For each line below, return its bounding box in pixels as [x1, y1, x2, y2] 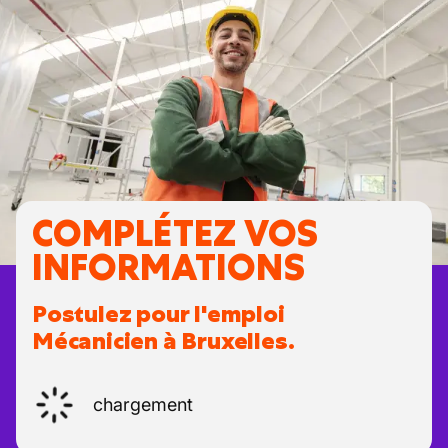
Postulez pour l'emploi [32, 298, 285, 330]
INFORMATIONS [32, 244, 305, 291]
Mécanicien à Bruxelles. [32, 325, 295, 357]
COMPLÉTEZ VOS [32, 210, 318, 257]
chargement [93, 394, 193, 415]
